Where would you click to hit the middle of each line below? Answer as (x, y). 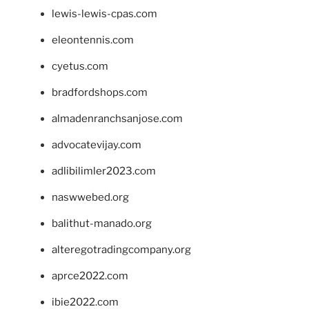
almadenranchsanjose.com (117, 118)
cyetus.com (80, 66)
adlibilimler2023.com (104, 171)
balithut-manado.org (102, 223)
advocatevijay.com (97, 144)
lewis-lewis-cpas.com (104, 13)
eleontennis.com (93, 40)
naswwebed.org (90, 197)
